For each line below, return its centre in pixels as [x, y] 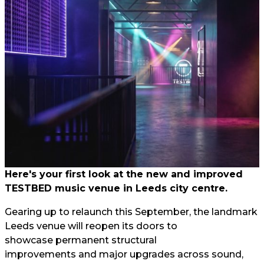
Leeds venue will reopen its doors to [91, 226]
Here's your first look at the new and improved [124, 174]
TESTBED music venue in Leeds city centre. [116, 188]
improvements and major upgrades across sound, [124, 254]
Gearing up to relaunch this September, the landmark [131, 212]
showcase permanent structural [81, 240]
